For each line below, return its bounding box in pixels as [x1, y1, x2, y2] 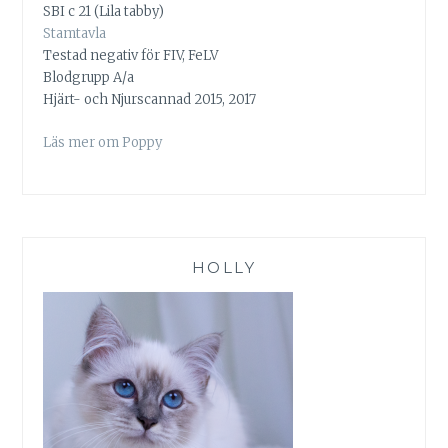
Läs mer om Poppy [43, 133, 163, 151]
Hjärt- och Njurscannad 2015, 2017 [43, 90, 257, 108]
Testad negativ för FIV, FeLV [43, 46, 219, 64]
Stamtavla [43, 24, 107, 42]
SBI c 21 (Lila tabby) [43, 2, 165, 20]
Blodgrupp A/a [43, 68, 135, 86]
